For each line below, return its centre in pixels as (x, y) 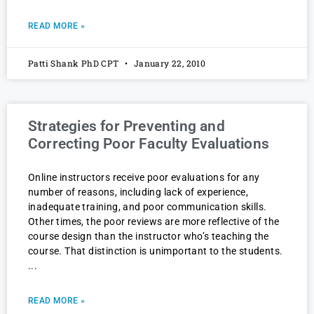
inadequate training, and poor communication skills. (148, 207)
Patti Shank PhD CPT (75, 63)
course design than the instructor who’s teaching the (149, 237)
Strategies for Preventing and (127, 127)
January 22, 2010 (169, 63)
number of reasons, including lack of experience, (138, 192)
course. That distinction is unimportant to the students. (156, 251)
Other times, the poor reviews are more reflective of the (154, 222)
